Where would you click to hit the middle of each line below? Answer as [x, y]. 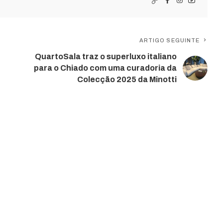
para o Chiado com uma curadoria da [106, 68]
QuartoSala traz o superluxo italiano [106, 57]
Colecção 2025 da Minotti [127, 80]
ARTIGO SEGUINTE [169, 41]
